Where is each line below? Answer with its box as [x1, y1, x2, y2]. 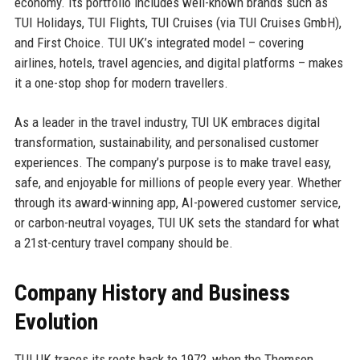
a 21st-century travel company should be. [14, 234, 233, 251]
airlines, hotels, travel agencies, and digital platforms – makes [14, 54, 343, 71]
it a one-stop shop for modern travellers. [14, 74, 228, 91]
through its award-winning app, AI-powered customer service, [14, 194, 341, 211]
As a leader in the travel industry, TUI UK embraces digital [14, 113, 320, 130]
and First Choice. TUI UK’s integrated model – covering [14, 34, 304, 51]
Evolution [14, 308, 98, 335]
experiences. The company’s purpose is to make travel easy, [14, 153, 331, 170]
